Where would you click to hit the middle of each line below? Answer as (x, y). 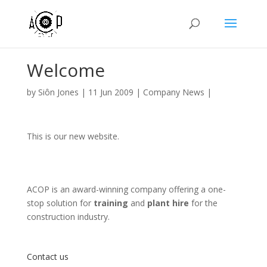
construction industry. (68, 217)
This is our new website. (73, 136)
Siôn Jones (58, 92)
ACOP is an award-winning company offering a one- (126, 189)
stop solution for (60, 203)
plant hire (168, 203)
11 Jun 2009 (111, 92)
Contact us (47, 257)
